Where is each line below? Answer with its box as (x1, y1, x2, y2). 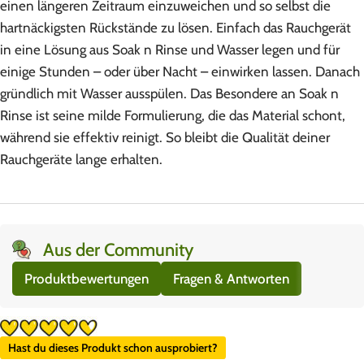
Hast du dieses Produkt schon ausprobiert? (8, 340, 218, 356)
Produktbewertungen (24, 270, 149, 287)
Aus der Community (42, 238, 193, 261)
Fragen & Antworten (173, 270, 289, 287)
